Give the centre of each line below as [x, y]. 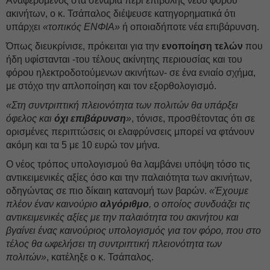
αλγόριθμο [124, 204]
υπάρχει [23, 27]
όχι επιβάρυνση [90, 118]
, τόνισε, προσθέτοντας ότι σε [193, 118]
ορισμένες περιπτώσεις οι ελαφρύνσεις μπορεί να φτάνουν [130, 132]
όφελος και [30, 118]
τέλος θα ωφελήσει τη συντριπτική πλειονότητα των [114, 244]
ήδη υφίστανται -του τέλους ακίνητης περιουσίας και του [124, 59]
